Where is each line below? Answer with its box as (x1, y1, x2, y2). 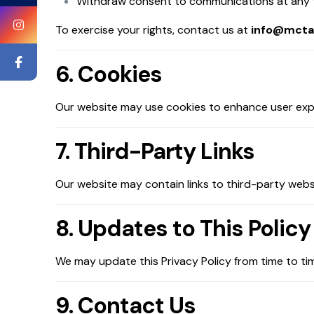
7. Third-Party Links (55, 137, 254, 166)
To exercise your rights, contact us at (55, 22, 251, 37)
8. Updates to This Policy (55, 214, 310, 243)
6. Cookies (55, 60, 162, 89)
